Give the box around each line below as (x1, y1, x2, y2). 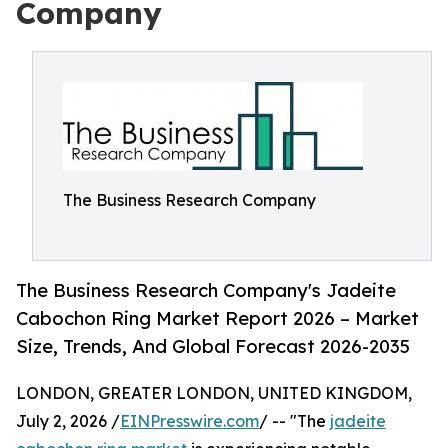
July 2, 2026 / (16, 411, 120, 432)
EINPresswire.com (120, 411, 259, 432)
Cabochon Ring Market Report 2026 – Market (16, 307, 419, 330)
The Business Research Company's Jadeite (16, 279, 396, 302)
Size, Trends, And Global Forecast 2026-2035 (16, 335, 410, 358)
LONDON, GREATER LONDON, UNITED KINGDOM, (16, 383, 412, 404)
